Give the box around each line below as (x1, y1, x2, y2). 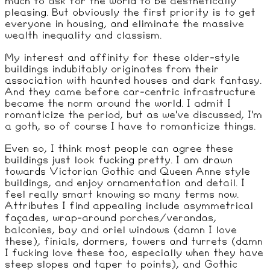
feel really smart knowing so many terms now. (5, 189, 239, 200)
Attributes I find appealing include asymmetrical (5, 201, 253, 212)
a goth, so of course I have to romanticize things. (5, 121, 256, 132)
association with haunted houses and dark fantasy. (5, 75, 262, 86)
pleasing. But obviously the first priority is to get (5, 7, 256, 18)
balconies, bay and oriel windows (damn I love (5, 225, 237, 236)
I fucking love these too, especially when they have (5, 248, 263, 259)
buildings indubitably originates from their (5, 64, 219, 75)
